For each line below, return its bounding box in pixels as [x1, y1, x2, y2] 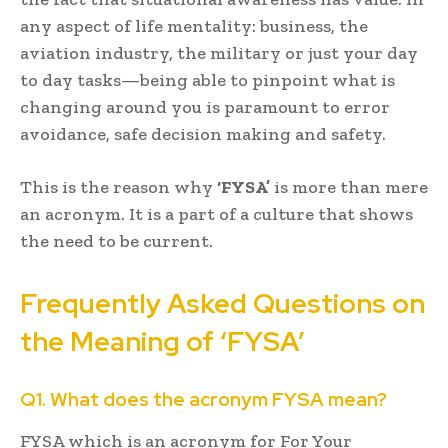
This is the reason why [20, 175, 217, 198]
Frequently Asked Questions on [20, 285, 425, 321]
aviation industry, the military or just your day [20, 41, 418, 64]
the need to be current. [20, 229, 213, 252]
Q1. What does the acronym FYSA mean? [20, 386, 387, 412]
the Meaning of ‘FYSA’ [20, 323, 305, 359]
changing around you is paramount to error [20, 95, 390, 118]
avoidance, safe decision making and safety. [20, 122, 386, 145]
